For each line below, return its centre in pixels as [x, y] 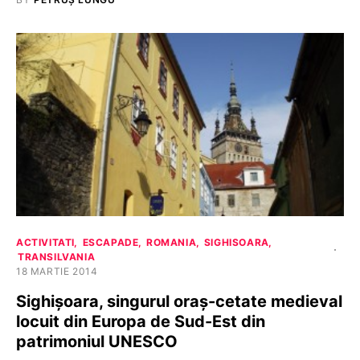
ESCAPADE [110, 243]
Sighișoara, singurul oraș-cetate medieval [179, 302]
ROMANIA [172, 243]
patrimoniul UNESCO [97, 342]
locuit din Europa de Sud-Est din [141, 322]
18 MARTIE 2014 [57, 272]
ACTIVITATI [45, 243]
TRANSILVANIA [57, 257]
